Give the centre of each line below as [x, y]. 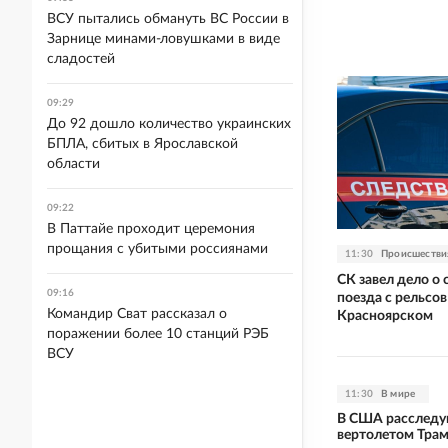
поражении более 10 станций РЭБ [158, 334]
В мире [398, 393]
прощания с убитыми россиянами [157, 249]
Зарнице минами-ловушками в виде [163, 39]
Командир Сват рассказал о [137, 314]
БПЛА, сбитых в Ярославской [142, 144]
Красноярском [385, 315]
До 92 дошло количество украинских [169, 124]
